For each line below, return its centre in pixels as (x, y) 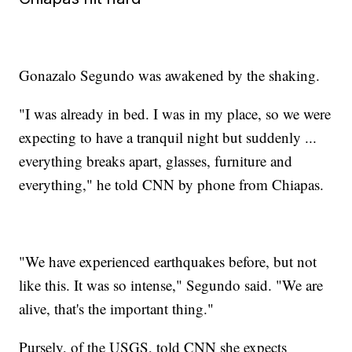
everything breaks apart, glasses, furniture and (156, 161)
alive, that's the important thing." (117, 309)
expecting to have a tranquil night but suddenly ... (168, 137)
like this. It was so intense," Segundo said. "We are (171, 285)
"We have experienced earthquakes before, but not (168, 262)
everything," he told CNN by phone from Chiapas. (172, 185)
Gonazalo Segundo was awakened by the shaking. (170, 75)
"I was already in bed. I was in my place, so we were (175, 114)
